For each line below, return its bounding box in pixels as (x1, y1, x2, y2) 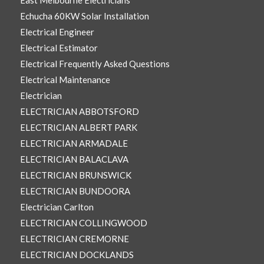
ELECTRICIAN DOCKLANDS (19, 249, 134, 260)
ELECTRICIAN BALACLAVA (19, 154, 128, 165)
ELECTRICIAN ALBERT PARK (19, 122, 137, 133)
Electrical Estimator (19, 42, 98, 54)
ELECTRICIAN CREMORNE (19, 233, 129, 245)
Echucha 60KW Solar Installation (19, 11, 149, 22)
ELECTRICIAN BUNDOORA (19, 186, 130, 197)
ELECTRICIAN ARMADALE (19, 138, 128, 149)
